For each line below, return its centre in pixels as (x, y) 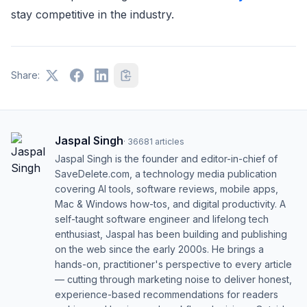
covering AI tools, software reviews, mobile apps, (167, 188)
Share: (25, 75)
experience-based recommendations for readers (167, 294)
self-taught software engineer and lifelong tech (162, 219)
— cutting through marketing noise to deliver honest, (173, 279)
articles (170, 141)
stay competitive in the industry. (93, 14)
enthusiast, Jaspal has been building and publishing (171, 234)
